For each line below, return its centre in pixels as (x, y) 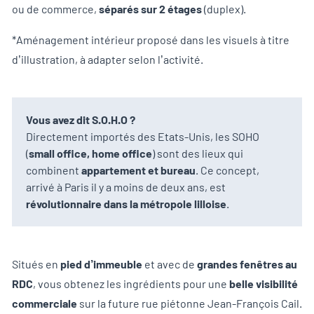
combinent (53, 170)
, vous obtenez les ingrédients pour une (131, 284)
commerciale (46, 303)
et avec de (170, 264)
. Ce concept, (227, 170)
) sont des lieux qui (198, 153)
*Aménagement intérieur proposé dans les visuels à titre (151, 40)
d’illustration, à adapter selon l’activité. (108, 60)
